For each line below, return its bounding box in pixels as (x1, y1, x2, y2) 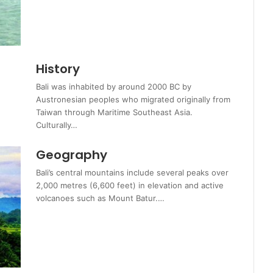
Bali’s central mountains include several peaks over (36, 168, 229, 178)
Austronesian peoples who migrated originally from (36, 94, 231, 105)
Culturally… (36, 120, 78, 130)
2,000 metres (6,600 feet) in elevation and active (36, 180, 224, 191)
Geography (36, 146, 108, 164)
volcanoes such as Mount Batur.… (36, 193, 165, 204)
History (36, 60, 80, 78)
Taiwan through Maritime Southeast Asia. (36, 107, 193, 118)
